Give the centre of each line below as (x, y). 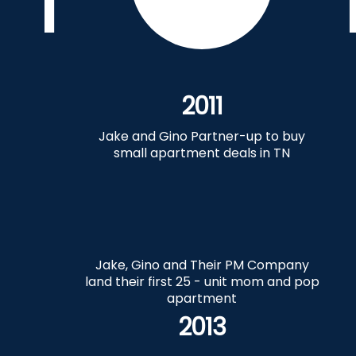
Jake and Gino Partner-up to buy (202, 136)
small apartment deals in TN (202, 153)
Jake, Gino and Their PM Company (202, 265)
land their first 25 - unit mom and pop (202, 282)
